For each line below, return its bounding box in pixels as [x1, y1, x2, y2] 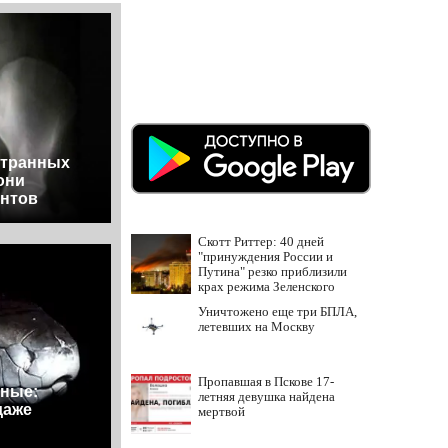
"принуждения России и [198, 249, 333, 264]
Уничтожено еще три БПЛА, [198, 304, 357, 319]
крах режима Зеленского [198, 279, 335, 294]
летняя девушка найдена [198, 389, 335, 404]
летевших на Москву [198, 319, 315, 334]
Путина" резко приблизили [198, 264, 347, 279]
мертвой [198, 404, 245, 419]
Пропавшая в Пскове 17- [198, 374, 334, 389]
